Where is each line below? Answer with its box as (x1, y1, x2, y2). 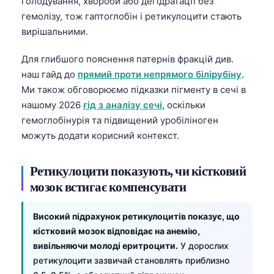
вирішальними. (21, 25, 88, 37)
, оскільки (162, 98, 206, 111)
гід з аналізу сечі (83, 98, 162, 111)
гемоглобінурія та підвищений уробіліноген (21, 114, 218, 126)
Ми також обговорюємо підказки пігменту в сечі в (21, 83, 246, 95)
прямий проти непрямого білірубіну (78, 68, 242, 80)
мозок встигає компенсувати (30, 178, 187, 194)
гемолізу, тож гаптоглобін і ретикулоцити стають (21, 10, 242, 22)
